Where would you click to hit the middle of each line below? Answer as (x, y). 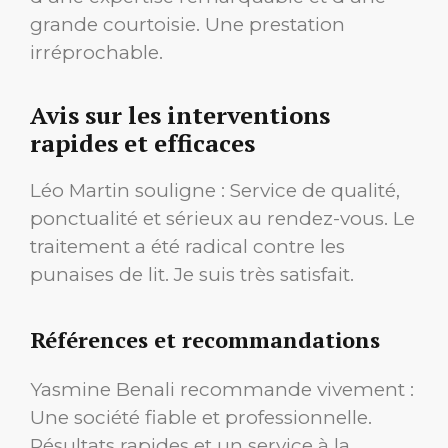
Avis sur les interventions (180, 115)
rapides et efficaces (142, 143)
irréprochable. (96, 52)
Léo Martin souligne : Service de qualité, (215, 191)
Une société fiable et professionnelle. (201, 418)
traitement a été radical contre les (187, 247)
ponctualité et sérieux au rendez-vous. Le (222, 219)
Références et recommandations (205, 340)
